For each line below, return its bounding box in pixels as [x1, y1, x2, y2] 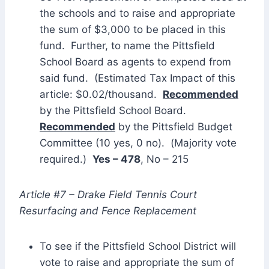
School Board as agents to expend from [40, 55, 231, 68]
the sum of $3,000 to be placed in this [40, 23, 226, 35]
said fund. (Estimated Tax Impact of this [40, 71, 235, 84]
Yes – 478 [92, 153, 141, 165]
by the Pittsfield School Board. [40, 104, 189, 116]
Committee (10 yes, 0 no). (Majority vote [40, 136, 237, 149]
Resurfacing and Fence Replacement [19, 204, 196, 217]
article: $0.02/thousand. [40, 88, 163, 100]
